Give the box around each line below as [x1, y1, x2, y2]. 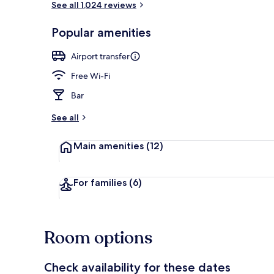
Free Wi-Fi [71, 70, 110, 81]
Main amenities [73, 139, 146, 152]
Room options [44, 226, 152, 250]
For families [73, 176, 129, 188]
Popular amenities [51, 24, 151, 40]
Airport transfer [71, 50, 130, 62]
